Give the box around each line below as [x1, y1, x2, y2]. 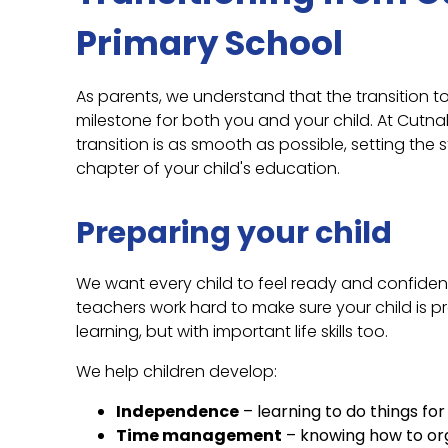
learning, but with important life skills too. [76, 320, 388, 344]
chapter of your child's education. [76, 157, 340, 181]
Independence [116, 400, 239, 424]
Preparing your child [76, 212, 392, 255]
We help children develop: [76, 360, 277, 384]
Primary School [76, 19, 343, 68]
